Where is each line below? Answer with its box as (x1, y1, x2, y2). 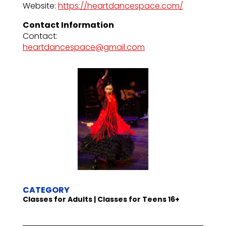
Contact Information (22, 19, 114, 31)
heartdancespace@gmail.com (22, 41, 145, 53)
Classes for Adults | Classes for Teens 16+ (22, 194, 180, 205)
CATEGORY (22, 184, 70, 196)
